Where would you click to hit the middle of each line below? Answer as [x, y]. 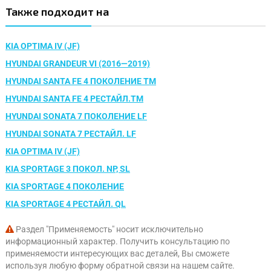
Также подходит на [57, 11]
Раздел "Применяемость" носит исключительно [109, 229]
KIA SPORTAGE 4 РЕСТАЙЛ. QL [66, 204]
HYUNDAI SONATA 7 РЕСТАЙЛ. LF [71, 133]
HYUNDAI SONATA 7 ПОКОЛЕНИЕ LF [76, 116]
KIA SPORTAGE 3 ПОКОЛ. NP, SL [68, 168]
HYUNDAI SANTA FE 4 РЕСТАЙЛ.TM [74, 98]
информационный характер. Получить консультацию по [118, 241]
